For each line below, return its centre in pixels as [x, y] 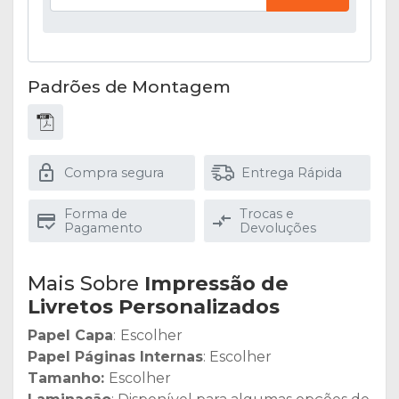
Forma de [96, 213]
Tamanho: [68, 378]
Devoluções [278, 228]
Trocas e [267, 213]
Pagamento [103, 228]
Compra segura [114, 172]
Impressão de [216, 283]
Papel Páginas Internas [115, 356]
